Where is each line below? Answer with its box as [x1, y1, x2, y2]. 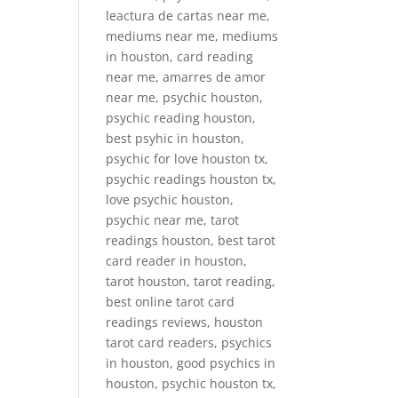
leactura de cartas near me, [106, 7, 271, 25]
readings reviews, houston [106, 314, 264, 331]
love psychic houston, [106, 191, 235, 209]
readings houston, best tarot [106, 232, 276, 250]
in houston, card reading [106, 48, 254, 66]
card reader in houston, [106, 252, 248, 270]
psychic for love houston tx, [106, 150, 269, 168]
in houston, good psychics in [106, 354, 276, 372]
